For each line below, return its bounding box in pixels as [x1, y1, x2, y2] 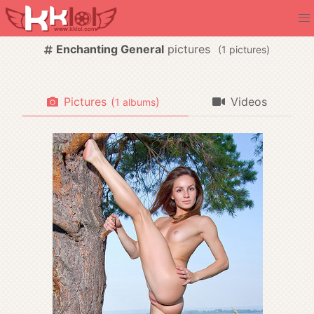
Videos [231, 94, 268, 109]
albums [119, 95, 156, 108]
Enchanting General [55, 42, 164, 57]
